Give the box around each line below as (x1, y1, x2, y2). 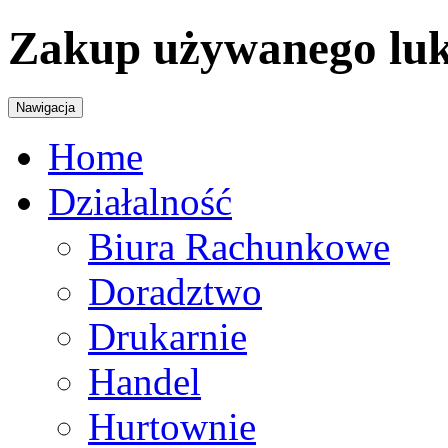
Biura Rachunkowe (88, 224, 390, 268)
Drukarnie (88, 314, 247, 358)
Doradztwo (88, 269, 262, 313)
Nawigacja (16, 99, 75, 115)
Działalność (48, 179, 232, 223)
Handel (88, 359, 201, 403)
